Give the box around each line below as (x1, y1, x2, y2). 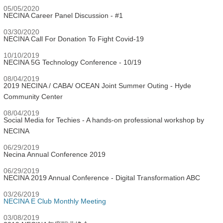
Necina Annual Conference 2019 (3, 150, 106, 158)
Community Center (3, 93, 63, 101)
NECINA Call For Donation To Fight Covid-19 (3, 35, 144, 43)
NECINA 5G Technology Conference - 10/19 (3, 58, 141, 66)
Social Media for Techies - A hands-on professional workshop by (3, 116, 204, 124)
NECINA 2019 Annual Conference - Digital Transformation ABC (3, 174, 200, 182)
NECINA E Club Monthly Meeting (3, 197, 106, 205)
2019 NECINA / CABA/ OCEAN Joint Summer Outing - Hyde (3, 82, 191, 90)
